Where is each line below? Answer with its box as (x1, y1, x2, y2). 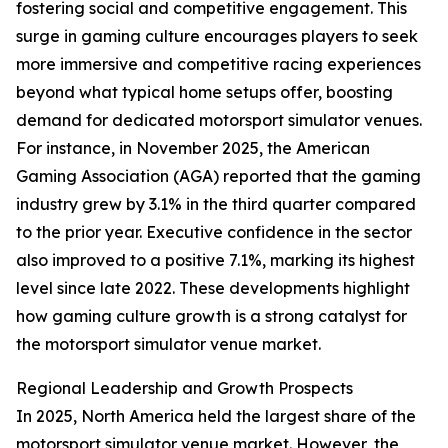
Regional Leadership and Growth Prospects (16, 378, 353, 399)
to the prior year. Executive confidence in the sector (16, 222, 412, 243)
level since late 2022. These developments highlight (16, 278, 410, 299)
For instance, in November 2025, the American (16, 138, 370, 159)
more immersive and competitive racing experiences (16, 54, 421, 75)
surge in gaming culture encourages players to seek (16, 26, 418, 47)
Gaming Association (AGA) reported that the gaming (16, 166, 421, 187)
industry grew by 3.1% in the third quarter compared (16, 194, 416, 215)
